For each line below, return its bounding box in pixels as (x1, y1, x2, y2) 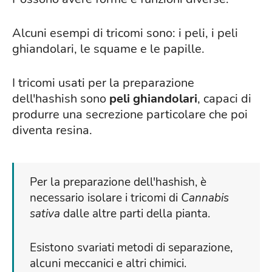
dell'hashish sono (12, 90, 109, 107)
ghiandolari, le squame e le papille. (12, 41, 205, 58)
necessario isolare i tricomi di (30, 190, 181, 206)
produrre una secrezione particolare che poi (12, 106, 248, 123)
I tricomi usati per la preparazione (12, 75, 194, 92)
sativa (30, 206, 60, 222)
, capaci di (197, 90, 251, 107)
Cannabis (181, 190, 229, 206)
